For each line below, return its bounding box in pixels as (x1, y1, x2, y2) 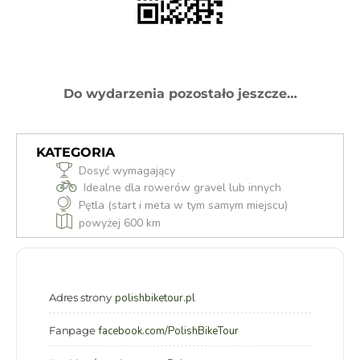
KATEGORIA (36, 144, 115, 160)
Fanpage (49, 323, 96, 337)
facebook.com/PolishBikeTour (98, 323, 239, 338)
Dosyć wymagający (79, 163, 175, 179)
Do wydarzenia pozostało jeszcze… (63, 85, 297, 101)
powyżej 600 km (79, 215, 161, 231)
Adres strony (49, 290, 112, 304)
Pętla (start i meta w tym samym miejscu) (79, 198, 288, 213)
